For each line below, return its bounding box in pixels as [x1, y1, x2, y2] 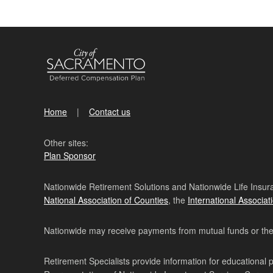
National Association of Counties [44, 193, 168, 206]
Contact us [89, 105, 130, 118]
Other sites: [44, 136, 88, 149]
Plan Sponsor [44, 149, 96, 161]
